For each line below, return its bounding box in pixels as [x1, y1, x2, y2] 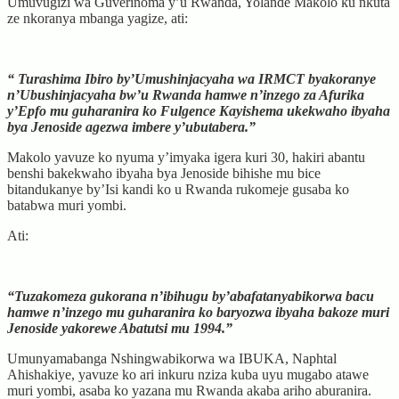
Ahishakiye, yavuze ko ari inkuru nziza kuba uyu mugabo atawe [7, 366, 369, 382]
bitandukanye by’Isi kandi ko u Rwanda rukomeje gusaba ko [7, 181, 349, 197]
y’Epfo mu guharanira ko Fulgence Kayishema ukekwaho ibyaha [7, 102, 390, 118]
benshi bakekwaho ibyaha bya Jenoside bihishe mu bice [7, 165, 321, 181]
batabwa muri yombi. [7, 197, 126, 213]
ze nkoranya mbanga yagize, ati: [7, 10, 188, 26]
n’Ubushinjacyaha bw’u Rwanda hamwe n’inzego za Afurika [7, 86, 364, 102]
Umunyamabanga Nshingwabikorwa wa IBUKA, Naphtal [7, 350, 337, 366]
